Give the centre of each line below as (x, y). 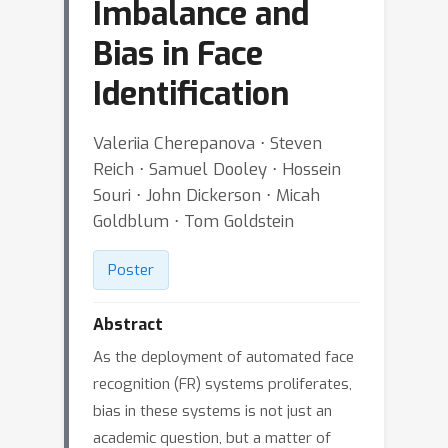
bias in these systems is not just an (212, 411)
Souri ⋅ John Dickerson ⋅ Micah (206, 195)
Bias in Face (178, 54)
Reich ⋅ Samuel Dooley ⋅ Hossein (217, 169)
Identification (191, 94)
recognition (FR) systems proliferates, (222, 384)
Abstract (128, 324)
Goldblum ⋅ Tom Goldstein (193, 221)
